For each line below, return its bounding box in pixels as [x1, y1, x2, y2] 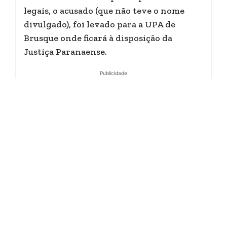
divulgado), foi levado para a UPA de [24, 19, 175, 30]
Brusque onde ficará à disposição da [24, 32, 172, 44]
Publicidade [100, 70, 127, 76]
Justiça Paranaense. [24, 46, 107, 57]
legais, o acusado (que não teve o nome [24, 5, 184, 16]
